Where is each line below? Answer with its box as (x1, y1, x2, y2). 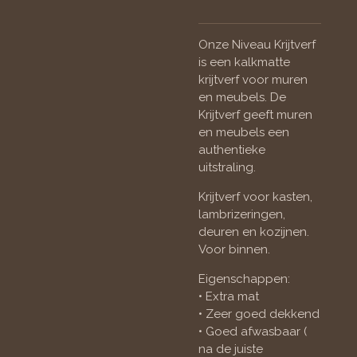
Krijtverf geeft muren (198, 107, 312, 122)
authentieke (198, 142, 265, 157)
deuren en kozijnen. (198, 224, 309, 239)
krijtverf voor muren (198, 72, 308, 87)
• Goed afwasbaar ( (198, 324, 307, 339)
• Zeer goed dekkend (198, 306, 320, 321)
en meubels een (198, 124, 289, 139)
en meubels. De (198, 89, 286, 104)
